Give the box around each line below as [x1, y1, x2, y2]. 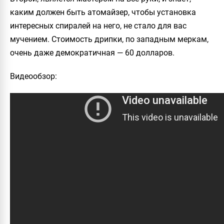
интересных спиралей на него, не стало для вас [10, 21, 186, 30]
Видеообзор [10, 71, 55, 81]
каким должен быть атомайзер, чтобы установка [10, 7, 196, 17]
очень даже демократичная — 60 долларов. [10, 48, 174, 57]
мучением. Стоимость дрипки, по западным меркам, [10, 34, 208, 44]
